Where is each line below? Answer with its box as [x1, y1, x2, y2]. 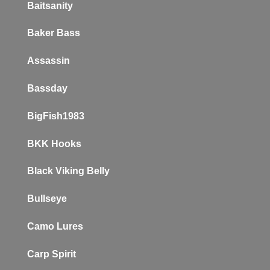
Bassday [27, 83, 67, 94]
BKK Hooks [27, 138, 81, 149]
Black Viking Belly [27, 166, 110, 177]
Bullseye [27, 193, 67, 204]
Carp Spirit [27, 248, 76, 259]
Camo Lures [27, 221, 83, 231]
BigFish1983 [27, 110, 84, 121]
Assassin [27, 55, 70, 66]
